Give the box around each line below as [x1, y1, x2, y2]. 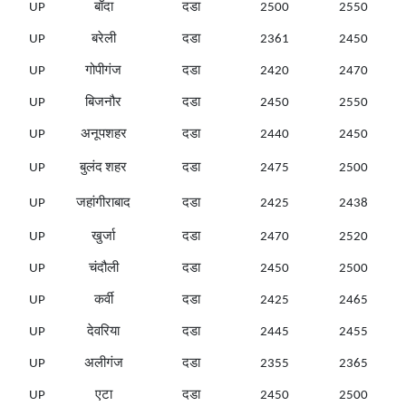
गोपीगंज [85, 64, 121, 79]
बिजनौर [85, 96, 121, 111]
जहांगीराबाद [76, 197, 130, 211]
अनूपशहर [80, 128, 127, 142]
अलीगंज [83, 357, 123, 372]
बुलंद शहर [80, 161, 127, 176]
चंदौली [88, 262, 119, 276]
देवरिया [87, 325, 120, 340]
